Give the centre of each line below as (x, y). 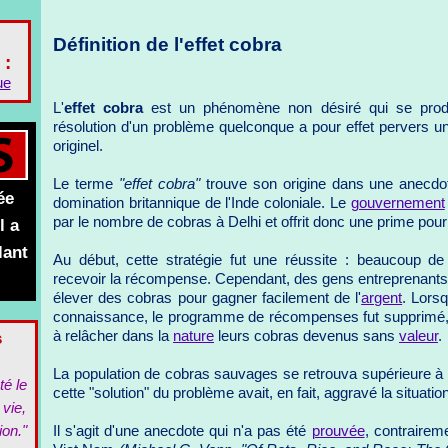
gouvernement (397, 203)
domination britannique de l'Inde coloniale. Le (202, 203)
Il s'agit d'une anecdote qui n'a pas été (182, 431)
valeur (418, 336)
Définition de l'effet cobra (167, 45)
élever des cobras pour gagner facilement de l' (207, 298)
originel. (78, 146)
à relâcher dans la (113, 336)
